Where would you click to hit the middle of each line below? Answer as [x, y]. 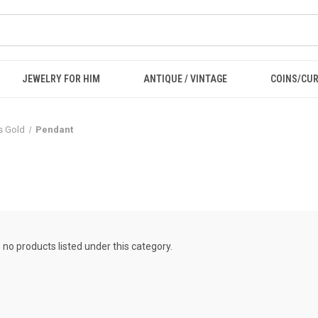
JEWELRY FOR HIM [61, 79]
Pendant [55, 130]
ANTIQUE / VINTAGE [185, 79]
